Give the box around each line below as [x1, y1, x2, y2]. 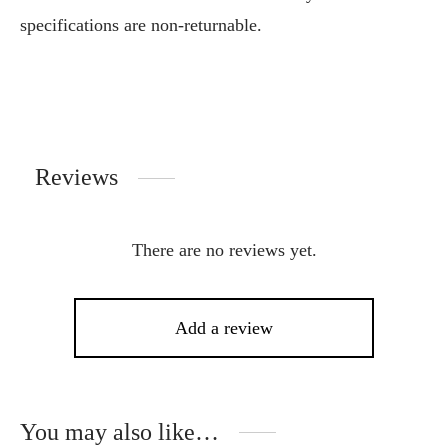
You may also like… [20, 419, 219, 446]
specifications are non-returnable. [20, 15, 262, 36]
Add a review [175, 318, 273, 339]
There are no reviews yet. [131, 240, 317, 261]
